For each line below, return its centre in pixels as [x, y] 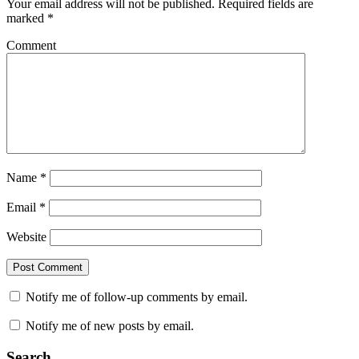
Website [26, 237]
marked [27, 18]
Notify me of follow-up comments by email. [137, 297]
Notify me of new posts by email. [110, 326]
